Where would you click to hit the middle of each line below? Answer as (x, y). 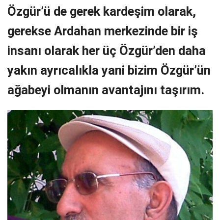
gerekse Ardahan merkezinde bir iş (103, 31)
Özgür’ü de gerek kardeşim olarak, (102, 12)
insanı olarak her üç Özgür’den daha (107, 51)
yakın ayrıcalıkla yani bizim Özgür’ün (109, 70)
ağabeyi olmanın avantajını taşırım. (106, 90)
